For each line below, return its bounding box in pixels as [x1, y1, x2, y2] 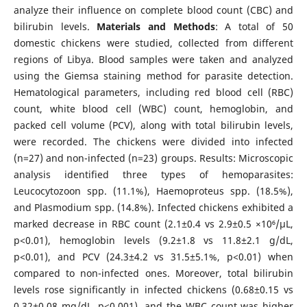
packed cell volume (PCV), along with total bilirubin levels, [13, 118, 294, 132]
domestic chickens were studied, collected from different [13, 36, 294, 49]
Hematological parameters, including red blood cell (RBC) [13, 85, 294, 99]
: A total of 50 [214, 19, 294, 33]
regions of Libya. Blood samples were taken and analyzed [13, 52, 294, 66]
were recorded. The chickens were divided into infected [13, 134, 294, 148]
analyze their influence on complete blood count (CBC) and [13, 3, 294, 16]
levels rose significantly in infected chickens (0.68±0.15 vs [13, 282, 294, 296]
